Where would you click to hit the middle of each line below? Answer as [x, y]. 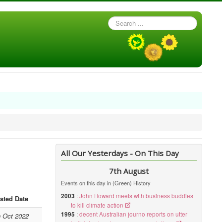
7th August [129, 171]
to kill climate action [97, 205]
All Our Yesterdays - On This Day [120, 153]
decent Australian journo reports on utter [134, 214]
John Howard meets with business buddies [137, 196]
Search [118, 21]
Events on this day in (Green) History [106, 183]
